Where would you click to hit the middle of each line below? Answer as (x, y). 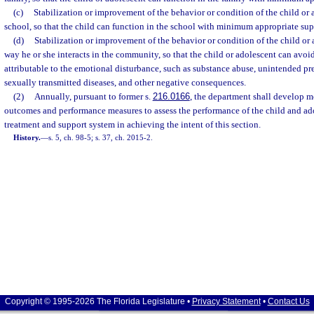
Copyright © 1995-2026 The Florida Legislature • (98, 301)
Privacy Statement (226, 301)
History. (27, 137)
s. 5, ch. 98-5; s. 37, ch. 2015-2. (101, 137)
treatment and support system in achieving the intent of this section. (132, 124)
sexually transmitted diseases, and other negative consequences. (125, 82)
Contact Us (288, 301)
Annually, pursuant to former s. (93, 96)
